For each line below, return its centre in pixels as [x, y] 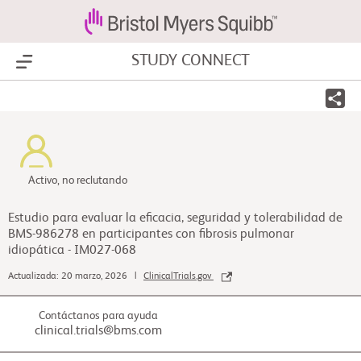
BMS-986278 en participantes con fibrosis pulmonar [151, 234]
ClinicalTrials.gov [178, 277]
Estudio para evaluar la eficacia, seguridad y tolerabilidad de [175, 218]
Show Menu [57, 62]
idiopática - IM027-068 [72, 251]
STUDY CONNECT [191, 61]
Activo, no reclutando [78, 180]
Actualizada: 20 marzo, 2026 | [76, 277]
